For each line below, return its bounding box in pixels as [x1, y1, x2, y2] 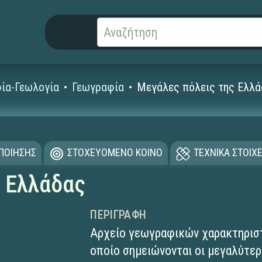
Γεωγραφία [72, 80, 125, 94]
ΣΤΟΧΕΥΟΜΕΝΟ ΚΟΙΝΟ [67, 146, 163, 159]
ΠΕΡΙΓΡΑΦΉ [90, 208, 147, 222]
